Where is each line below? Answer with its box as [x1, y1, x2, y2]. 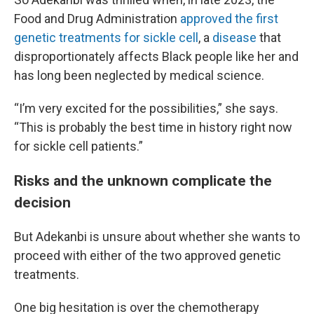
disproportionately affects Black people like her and [14, 49, 299, 64]
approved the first [180, 11, 278, 26]
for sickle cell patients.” [14, 139, 143, 153]
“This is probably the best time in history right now [14, 120, 292, 135]
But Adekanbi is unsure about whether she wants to [14, 229, 300, 244]
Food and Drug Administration [14, 11, 180, 26]
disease [212, 30, 257, 45]
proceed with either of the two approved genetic [14, 248, 281, 263]
